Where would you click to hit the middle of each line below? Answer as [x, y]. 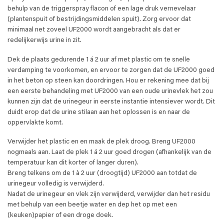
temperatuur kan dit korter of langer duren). [73, 163]
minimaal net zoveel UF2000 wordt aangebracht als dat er [94, 30]
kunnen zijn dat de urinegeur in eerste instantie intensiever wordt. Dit [111, 102]
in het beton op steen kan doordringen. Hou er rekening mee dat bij [108, 81]
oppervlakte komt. [35, 123]
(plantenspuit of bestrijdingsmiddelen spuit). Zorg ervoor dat [99, 19]
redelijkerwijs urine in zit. [44, 40]
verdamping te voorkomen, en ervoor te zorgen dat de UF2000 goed [111, 70]
